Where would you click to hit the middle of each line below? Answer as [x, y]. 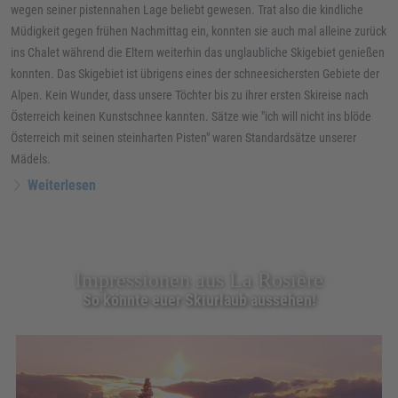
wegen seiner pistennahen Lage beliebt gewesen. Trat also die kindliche [187, 10]
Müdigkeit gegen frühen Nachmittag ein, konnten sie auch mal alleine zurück [199, 31]
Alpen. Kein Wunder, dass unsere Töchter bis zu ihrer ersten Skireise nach [190, 95]
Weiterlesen [62, 185]
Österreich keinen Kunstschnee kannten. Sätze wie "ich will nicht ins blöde [191, 116]
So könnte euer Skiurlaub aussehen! [199, 300]
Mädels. [31, 159]
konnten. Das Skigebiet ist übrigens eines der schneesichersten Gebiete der [195, 74]
